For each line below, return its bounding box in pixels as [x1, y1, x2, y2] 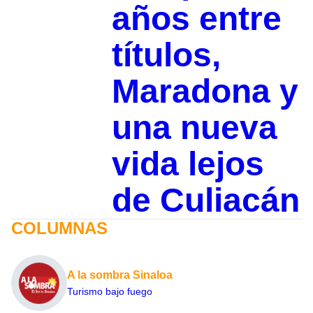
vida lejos [111, 145, 264, 183]
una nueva [111, 109, 277, 147]
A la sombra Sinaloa [67, 269, 173, 282]
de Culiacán [111, 182, 300, 219]
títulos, [111, 36, 221, 74]
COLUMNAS [11, 219, 108, 238]
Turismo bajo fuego [67, 286, 152, 298]
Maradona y [111, 73, 298, 110]
